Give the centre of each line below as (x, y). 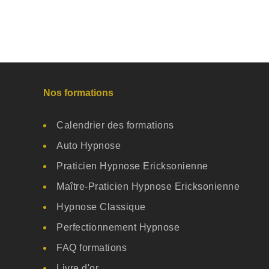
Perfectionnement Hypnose (118, 228)
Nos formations (78, 93)
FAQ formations (92, 248)
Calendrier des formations (115, 125)
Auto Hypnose (89, 146)
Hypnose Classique (101, 207)
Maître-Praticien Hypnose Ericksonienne (148, 187)
